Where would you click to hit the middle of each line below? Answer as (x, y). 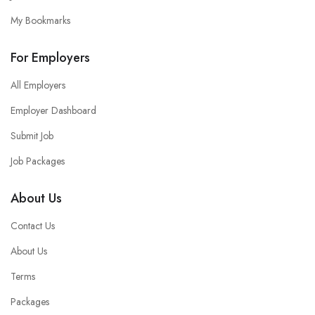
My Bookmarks (40, 20)
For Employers (50, 57)
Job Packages (38, 161)
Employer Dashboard (53, 110)
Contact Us (33, 225)
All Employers (38, 85)
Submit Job (32, 135)
